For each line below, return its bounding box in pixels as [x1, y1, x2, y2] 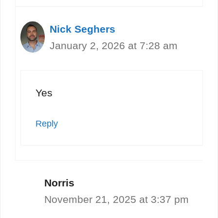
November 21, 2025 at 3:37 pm [44, 194, 189, 205]
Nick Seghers [50, 23, 115, 35]
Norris [44, 177, 74, 189]
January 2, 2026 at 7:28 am [50, 40, 178, 52]
